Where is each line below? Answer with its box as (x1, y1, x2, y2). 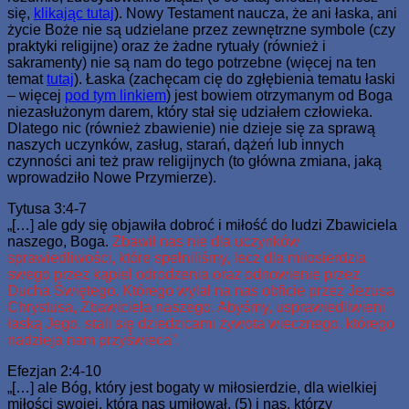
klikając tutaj (34, 5, 114, 21)
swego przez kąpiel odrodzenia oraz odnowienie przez (7, 266, 360, 282)
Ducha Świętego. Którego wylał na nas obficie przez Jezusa (7, 282, 394, 299)
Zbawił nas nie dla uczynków (109, 233, 299, 249)
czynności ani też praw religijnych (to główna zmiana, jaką (7, 152, 382, 169)
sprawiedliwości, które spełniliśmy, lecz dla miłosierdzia (7, 249, 366, 266)
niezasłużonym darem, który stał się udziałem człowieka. (7, 103, 372, 120)
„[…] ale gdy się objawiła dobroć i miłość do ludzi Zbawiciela (7, 216, 397, 233)
